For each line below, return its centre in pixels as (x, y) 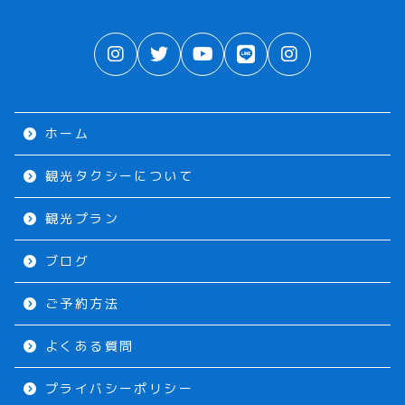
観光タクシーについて (119, 175)
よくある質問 (90, 345)
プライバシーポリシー (119, 388)
